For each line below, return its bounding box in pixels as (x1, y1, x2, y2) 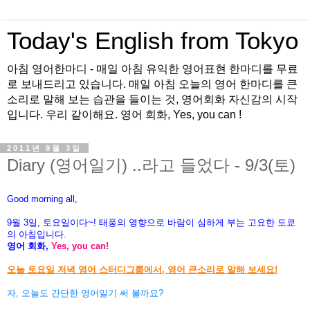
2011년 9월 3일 (7, 144, 82, 152)
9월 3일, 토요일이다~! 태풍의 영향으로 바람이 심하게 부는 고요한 (7, 217, 277, 228)
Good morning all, (7, 193, 77, 204)
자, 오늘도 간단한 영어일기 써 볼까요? (7, 287, 163, 298)
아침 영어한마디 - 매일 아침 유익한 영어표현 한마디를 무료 (7, 63, 298, 75)
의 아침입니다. (7, 228, 66, 239)
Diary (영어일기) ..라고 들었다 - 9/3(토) (7, 156, 295, 174)
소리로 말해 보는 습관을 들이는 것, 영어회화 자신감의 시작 (7, 93, 298, 105)
